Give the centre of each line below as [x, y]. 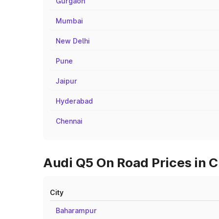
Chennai [69, 121]
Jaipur [66, 81]
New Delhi [73, 41]
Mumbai [69, 21]
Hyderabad [74, 101]
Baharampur [76, 210]
